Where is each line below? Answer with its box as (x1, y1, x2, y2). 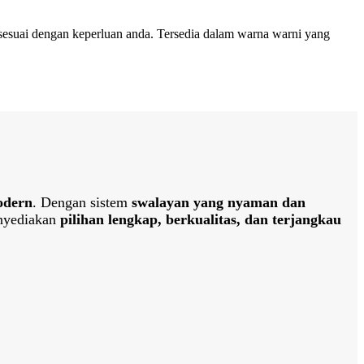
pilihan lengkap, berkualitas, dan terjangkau (60, 211, 341, 228)
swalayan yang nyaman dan (132, 194, 305, 211)
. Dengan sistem (32, 194, 132, 211)
